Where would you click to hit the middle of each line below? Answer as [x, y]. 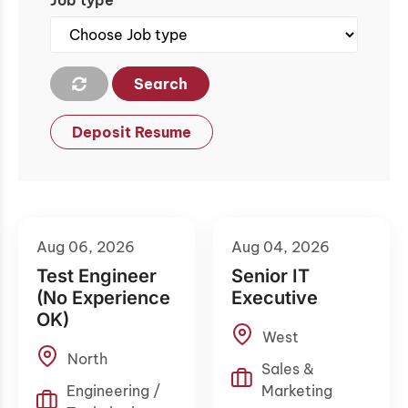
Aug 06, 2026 [86, 247]
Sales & [288, 369]
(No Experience [103, 298]
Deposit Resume [132, 133]
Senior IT [270, 276]
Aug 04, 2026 [280, 247]
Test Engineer [97, 276]
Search [161, 84]
